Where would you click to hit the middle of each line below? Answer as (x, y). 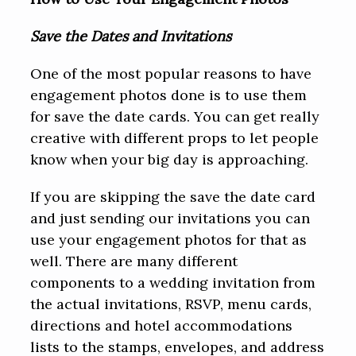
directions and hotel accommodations (162, 326)
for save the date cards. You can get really (175, 117)
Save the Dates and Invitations (131, 37)
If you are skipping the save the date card (173, 197)
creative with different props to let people (175, 138)
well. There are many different (134, 261)
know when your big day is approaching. (170, 160)
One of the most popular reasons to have (171, 74)
